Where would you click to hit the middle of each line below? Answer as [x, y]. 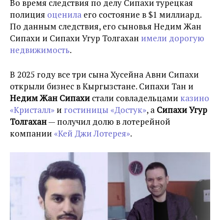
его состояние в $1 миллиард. [141, 14]
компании [32, 133]
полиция [28, 14]
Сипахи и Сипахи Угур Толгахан [75, 38]
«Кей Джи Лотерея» [92, 133]
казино [195, 98]
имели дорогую [173, 38]
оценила [64, 14]
